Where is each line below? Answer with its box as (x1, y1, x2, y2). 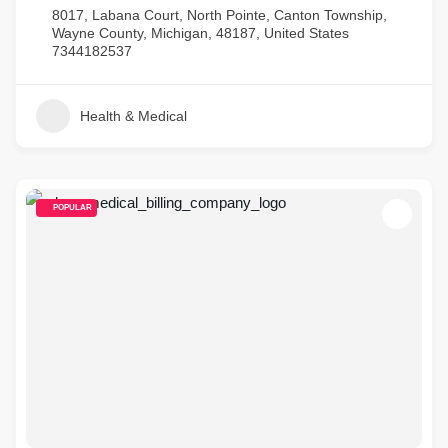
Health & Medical (80, 108, 187, 124)
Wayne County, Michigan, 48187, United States (52, 25, 349, 41)
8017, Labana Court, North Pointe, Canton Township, (52, 7, 387, 23)
